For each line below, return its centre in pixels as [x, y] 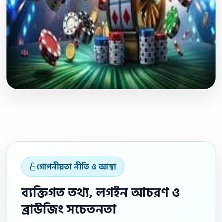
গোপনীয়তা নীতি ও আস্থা [77, 167]
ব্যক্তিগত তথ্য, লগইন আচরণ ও [101, 193]
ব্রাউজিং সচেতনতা [69, 210]
